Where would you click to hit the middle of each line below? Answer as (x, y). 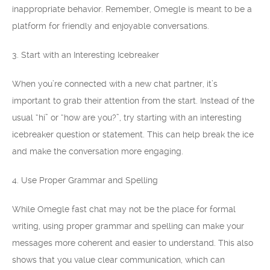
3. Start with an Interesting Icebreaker (86, 55)
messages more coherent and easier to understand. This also (133, 243)
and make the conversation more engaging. (98, 151)
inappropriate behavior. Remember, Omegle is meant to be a (132, 9)
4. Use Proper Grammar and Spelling (85, 180)
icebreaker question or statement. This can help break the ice (133, 134)
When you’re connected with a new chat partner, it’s (115, 84)
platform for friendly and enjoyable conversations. (111, 26)
